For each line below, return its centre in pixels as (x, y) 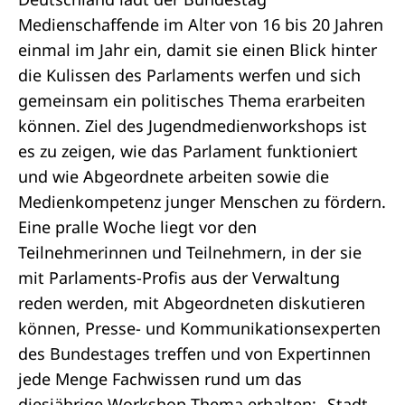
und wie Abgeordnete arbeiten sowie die (174, 176)
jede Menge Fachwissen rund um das (160, 379)
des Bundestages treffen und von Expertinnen (194, 353)
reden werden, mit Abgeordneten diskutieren (192, 303)
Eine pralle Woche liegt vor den (137, 227)
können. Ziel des (83, 126)
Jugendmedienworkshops (248, 126)
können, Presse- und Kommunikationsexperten (199, 328)
